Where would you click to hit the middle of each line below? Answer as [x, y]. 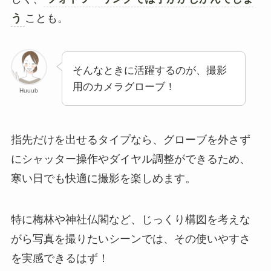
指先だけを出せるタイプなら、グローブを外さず [130, 140]
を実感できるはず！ [60, 259]
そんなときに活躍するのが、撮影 [149, 71]
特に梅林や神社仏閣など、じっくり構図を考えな [130, 220]
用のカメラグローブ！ [124, 87]
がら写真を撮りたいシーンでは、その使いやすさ [130, 239]
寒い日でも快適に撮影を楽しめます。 [103, 179]
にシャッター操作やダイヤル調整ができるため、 [130, 159]
